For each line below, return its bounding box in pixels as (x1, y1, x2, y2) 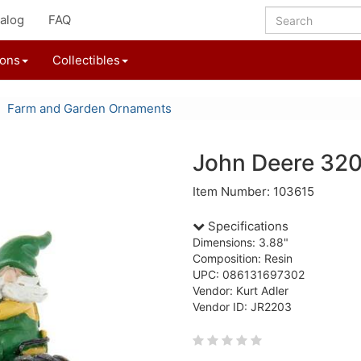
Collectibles (52, 52, 120, 68)
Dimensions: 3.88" (193, 235, 288, 249)
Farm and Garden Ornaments (7, 101, 172, 116)
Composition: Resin (193, 251, 293, 265)
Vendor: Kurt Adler (193, 284, 288, 297)
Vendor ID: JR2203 (193, 300, 292, 313)
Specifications (205, 218, 288, 234)
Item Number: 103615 (193, 184, 314, 199)
